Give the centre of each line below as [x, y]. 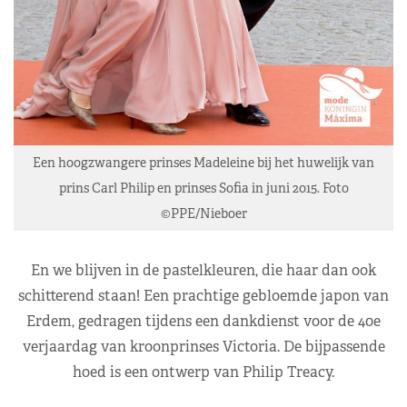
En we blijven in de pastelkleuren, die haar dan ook [203, 270]
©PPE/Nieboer [203, 213]
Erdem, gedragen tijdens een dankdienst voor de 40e [203, 321]
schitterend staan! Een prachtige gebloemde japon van [203, 295]
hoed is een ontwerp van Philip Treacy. [203, 372]
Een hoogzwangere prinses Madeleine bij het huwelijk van [203, 162]
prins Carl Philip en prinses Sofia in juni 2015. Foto [203, 188]
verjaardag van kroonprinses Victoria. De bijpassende [203, 346]
